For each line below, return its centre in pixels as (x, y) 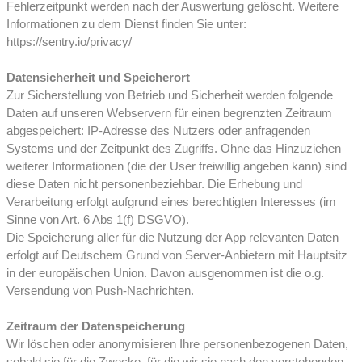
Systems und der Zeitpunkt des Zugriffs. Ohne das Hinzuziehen (174, 149)
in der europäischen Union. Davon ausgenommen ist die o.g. (165, 273)
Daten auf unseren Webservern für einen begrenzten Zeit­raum (169, 113)
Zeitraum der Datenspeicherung (96, 326)
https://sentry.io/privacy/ (69, 42)
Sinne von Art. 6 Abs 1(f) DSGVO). (98, 220)
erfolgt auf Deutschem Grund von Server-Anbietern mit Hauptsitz (177, 255)
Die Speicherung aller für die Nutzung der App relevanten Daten (173, 238)
